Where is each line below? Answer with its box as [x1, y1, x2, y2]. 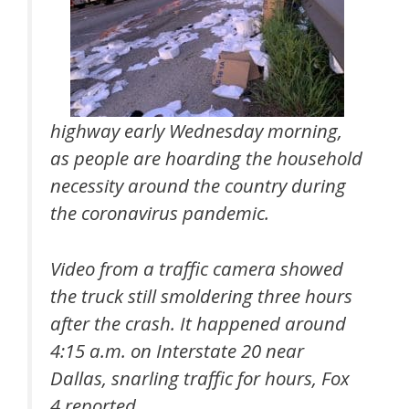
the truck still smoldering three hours [50, 282, 352, 309]
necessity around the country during [50, 173, 346, 199]
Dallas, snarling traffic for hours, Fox [50, 364, 350, 391]
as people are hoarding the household [50, 145, 362, 172]
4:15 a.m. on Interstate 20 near [50, 337, 304, 363]
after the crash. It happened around [50, 309, 346, 336]
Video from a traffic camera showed [50, 255, 343, 281]
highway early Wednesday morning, [50, 118, 342, 144]
